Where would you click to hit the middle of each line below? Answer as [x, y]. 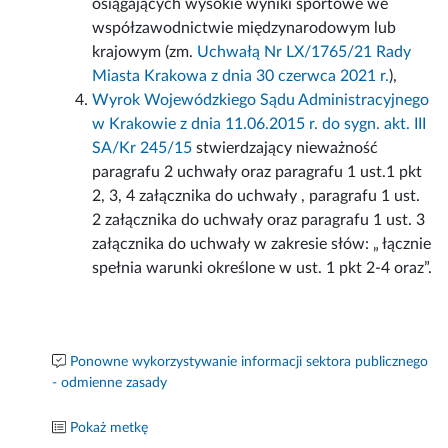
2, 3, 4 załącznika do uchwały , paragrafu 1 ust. [256, 196]
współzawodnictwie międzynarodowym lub [244, 28]
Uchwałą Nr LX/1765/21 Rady [304, 52]
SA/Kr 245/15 [142, 148]
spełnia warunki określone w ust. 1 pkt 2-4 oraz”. [262, 268]
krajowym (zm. [145, 52]
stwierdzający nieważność [285, 148]
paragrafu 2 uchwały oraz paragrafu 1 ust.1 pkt [257, 172]
